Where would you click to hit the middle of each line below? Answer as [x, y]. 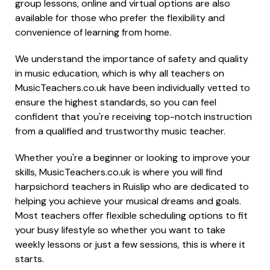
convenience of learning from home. [93, 32]
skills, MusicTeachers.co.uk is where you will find [119, 172]
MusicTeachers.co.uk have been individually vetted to [133, 88]
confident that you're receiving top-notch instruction [133, 117]
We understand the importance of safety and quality [132, 59]
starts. [30, 259]
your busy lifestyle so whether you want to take [120, 230]
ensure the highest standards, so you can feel [116, 102]
